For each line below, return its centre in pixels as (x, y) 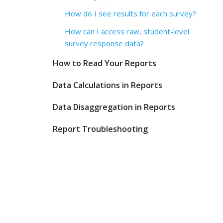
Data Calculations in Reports (108, 85)
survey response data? (104, 43)
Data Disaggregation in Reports (114, 107)
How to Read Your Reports (105, 63)
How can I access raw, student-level (127, 31)
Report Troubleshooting (100, 129)
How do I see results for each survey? (130, 13)
